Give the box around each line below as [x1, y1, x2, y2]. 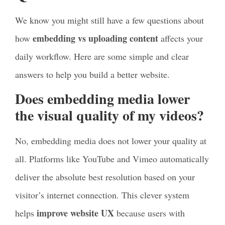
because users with [114, 207, 185, 219]
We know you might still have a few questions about [15, 14, 204, 26]
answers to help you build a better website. [15, 68, 170, 80]
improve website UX [37, 206, 114, 220]
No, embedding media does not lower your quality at [15, 135, 206, 147]
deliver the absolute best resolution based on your [15, 171, 195, 183]
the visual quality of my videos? [15, 105, 204, 126]
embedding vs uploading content [33, 31, 158, 45]
